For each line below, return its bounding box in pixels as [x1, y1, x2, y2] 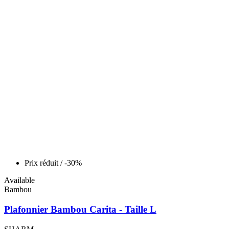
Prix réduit [25, 158, 60, 168]
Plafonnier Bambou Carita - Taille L [4, 204, 156, 215]
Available [4, 176, 35, 185]
